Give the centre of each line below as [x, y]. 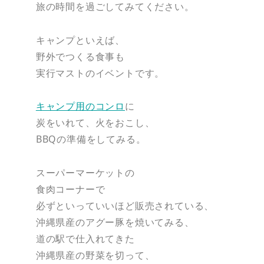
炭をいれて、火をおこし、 [95, 123]
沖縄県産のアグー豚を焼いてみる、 [115, 222]
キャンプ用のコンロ [80, 106]
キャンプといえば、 [80, 40]
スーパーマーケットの [85, 173]
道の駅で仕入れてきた [85, 239]
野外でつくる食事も [80, 56]
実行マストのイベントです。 [100, 73]
